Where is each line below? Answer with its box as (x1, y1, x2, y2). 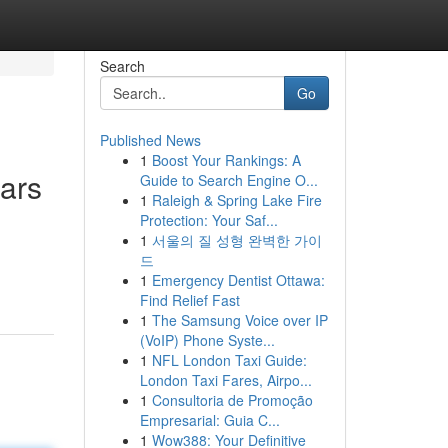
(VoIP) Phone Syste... (139, 330, 275, 350)
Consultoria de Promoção (151, 390, 313, 410)
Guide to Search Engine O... (139, 170, 318, 190)
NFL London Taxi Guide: (151, 350, 307, 370)
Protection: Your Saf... (139, 210, 278, 230)
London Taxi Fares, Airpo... (139, 370, 312, 390)
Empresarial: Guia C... (139, 410, 280, 430)
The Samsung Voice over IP (151, 310, 328, 330)
